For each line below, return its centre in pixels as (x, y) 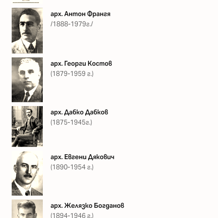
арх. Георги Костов (81, 64)
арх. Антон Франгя (81, 14)
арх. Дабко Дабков (79, 112)
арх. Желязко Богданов (87, 205)
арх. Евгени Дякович (82, 157)
